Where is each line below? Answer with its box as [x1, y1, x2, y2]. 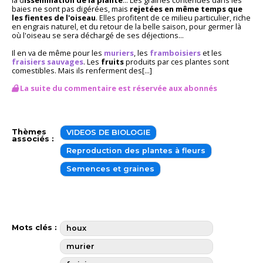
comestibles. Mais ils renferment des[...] [12, 65, 152, 76]
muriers [104, 47, 134, 58]
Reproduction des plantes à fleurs [66, 146, 205, 155]
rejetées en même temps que [130, 3, 242, 14]
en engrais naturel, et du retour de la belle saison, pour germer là [12, 21, 241, 32]
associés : [12, 134, 54, 143]
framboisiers [150, 47, 201, 58]
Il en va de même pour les [12, 47, 104, 58]
